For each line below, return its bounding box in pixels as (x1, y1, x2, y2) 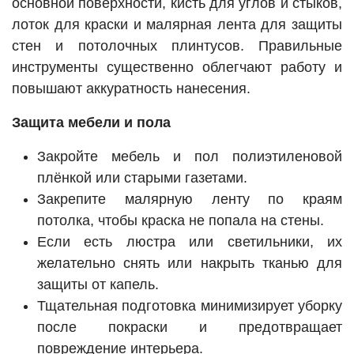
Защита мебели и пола (12, 115, 171, 131)
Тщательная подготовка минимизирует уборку (37, 298, 342, 314)
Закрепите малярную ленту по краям (37, 191, 342, 208)
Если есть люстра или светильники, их (37, 234, 342, 250)
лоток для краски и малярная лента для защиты (12, 17, 342, 33)
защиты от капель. (37, 277, 159, 293)
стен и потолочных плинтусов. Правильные (12, 38, 342, 55)
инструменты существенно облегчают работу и (12, 59, 342, 76)
